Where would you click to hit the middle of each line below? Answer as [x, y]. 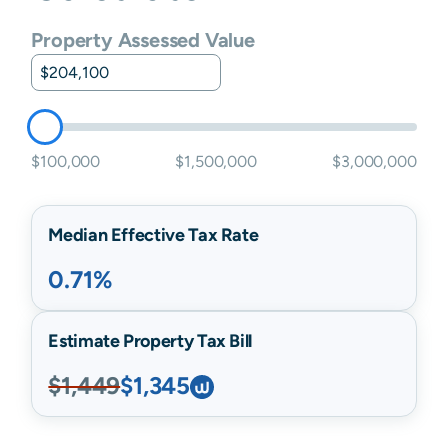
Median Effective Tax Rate [153, 234]
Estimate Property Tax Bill [150, 340]
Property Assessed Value [143, 39]
